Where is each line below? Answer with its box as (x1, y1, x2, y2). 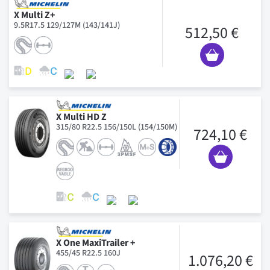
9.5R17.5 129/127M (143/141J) (14, 19, 120, 31)
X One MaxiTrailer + (56, 236, 135, 250)
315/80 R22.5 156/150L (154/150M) (56, 121, 177, 133)
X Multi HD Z (56, 110, 107, 124)
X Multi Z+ (14, 8, 55, 22)
